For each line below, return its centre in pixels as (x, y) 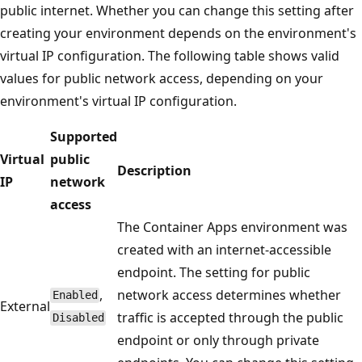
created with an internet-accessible (224, 249)
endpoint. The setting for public (214, 272)
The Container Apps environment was (232, 227)
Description (154, 170)
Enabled (75, 295)
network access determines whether (229, 295)
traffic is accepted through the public (230, 317)
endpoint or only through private (218, 340)
